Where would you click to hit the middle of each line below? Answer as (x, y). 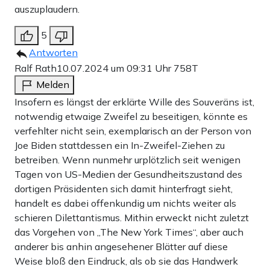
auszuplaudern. (47, 9)
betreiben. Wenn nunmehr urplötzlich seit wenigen (127, 159)
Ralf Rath (36, 68)
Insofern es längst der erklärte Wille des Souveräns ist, (134, 102)
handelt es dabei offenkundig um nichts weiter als (125, 203)
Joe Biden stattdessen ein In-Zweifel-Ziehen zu (120, 145)
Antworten (53, 52)
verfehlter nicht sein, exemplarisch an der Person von (133, 130)
